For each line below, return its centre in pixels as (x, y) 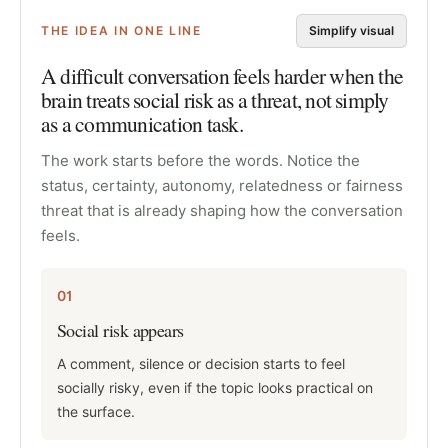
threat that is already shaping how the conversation (222, 210)
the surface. (96, 411)
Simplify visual (351, 30)
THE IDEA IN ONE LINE (121, 30)
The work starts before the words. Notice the (200, 160)
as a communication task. (142, 123)
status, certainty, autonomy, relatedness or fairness (222, 185)
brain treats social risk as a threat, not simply (215, 99)
